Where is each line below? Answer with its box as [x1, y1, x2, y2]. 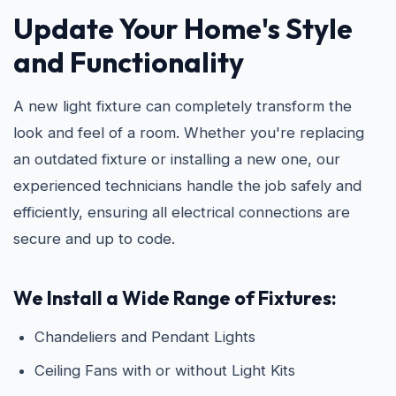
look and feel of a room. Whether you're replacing [13, 124, 364, 141]
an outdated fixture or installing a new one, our [13, 150, 340, 168]
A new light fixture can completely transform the [13, 97, 352, 115]
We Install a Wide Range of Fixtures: [13, 286, 337, 310]
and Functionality [13, 44, 244, 80]
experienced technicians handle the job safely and [13, 177, 362, 194]
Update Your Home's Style [13, 11, 353, 46]
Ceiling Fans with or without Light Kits [34, 362, 295, 379]
